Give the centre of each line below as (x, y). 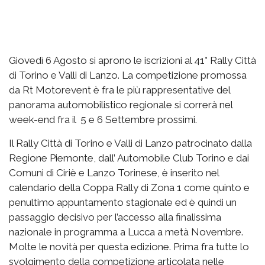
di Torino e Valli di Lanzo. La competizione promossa (128, 75)
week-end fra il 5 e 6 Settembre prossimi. (103, 119)
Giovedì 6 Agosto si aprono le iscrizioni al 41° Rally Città (132, 60)
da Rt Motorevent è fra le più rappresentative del (119, 90)
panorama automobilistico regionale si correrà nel (121, 104)
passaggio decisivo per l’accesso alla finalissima (115, 217)
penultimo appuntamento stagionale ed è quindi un (123, 202)
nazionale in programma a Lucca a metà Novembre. (126, 232)
